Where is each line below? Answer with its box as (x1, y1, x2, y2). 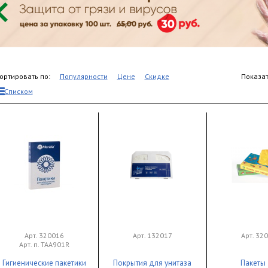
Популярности (59, 72, 108, 81)
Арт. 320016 (24, 231, 64, 240)
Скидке (144, 72, 169, 81)
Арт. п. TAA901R (19, 240, 69, 249)
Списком (4, 87, 33, 96)
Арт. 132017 (132, 231, 172, 240)
